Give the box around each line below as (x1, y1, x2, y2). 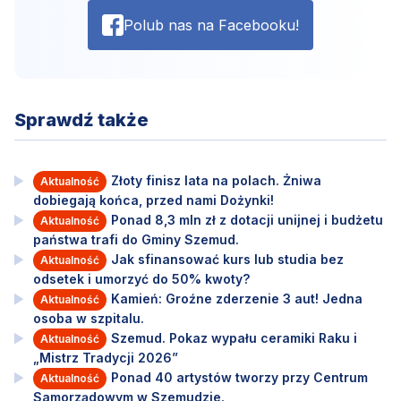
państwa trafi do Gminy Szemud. (32, 232, 239, 248)
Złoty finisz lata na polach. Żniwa (110, 173, 321, 189)
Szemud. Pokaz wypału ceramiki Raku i (110, 330, 357, 346)
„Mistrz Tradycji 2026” (32, 350, 178, 366)
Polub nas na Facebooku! (124, 16, 299, 35)
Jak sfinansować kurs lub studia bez (110, 252, 344, 268)
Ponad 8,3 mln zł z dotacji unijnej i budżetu (110, 212, 383, 228)
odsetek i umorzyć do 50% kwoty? (32, 271, 250, 287)
